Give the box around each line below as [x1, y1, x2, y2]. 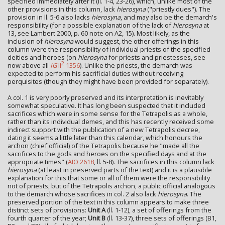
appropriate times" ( [8, 157, 68, 167]
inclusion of [8, 37, 44, 46]
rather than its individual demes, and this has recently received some [8, 117, 214, 127]
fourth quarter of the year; [8, 213, 88, 223]
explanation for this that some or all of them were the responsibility [8, 173, 210, 183]
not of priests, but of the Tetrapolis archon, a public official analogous [8, 181, 215, 191]
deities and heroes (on [8, 53, 78, 62]
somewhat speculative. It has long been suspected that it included [8, 101, 205, 110]
